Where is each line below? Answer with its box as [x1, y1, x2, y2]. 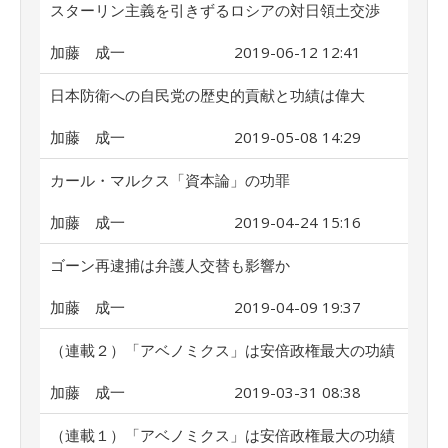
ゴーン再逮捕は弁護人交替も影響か [50, 255, 290, 275]
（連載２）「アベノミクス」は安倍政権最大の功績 [50, 340, 395, 360]
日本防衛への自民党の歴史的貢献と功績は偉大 [50, 85, 365, 105]
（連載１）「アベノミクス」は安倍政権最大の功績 [50, 425, 395, 445]
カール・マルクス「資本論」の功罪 [50, 170, 290, 190]
